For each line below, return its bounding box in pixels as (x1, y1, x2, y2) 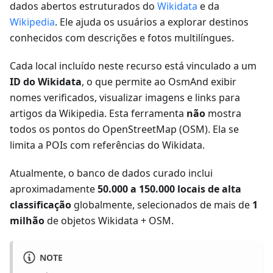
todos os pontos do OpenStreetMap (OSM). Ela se (10, 122, 239, 136)
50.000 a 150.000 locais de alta (97, 182, 241, 196)
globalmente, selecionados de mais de (71, 198, 252, 212)
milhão (10, 214, 44, 228)
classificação (10, 198, 71, 212)
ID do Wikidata (10, 75, 82, 89)
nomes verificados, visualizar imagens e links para (10, 91, 240, 105)
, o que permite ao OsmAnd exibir (82, 75, 236, 89)
